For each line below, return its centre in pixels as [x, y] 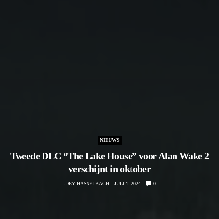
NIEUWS [109, 140]
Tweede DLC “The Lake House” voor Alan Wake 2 [109, 156]
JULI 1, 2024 [127, 183]
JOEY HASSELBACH [86, 183]
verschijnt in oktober [109, 168]
